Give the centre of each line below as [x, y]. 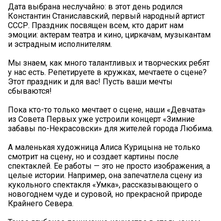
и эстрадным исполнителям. [60, 44]
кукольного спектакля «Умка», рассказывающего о [103, 184]
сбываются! [30, 91]
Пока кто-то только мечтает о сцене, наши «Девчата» [107, 110]
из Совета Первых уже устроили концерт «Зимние [101, 119]
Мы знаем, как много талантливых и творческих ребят [109, 63]
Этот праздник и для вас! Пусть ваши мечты [90, 81]
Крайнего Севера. [41, 203]
